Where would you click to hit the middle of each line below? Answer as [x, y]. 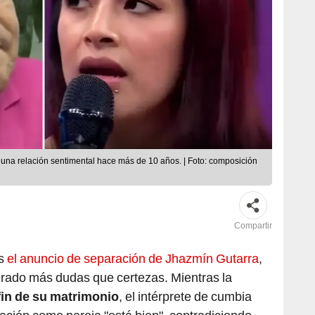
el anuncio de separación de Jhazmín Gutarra [133, 259]
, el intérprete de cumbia [185, 297]
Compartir [253, 226]
